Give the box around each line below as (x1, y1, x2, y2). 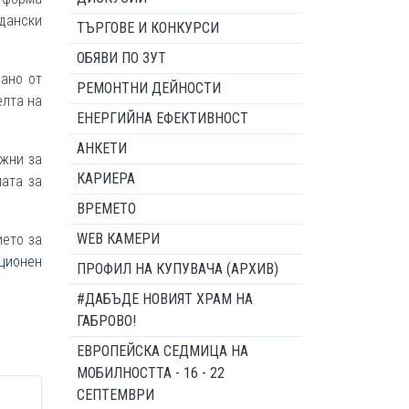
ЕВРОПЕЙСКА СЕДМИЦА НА (77, 342, 248, 360)
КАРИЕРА (77, 170, 135, 187)
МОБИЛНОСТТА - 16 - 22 (77, 364, 225, 382)
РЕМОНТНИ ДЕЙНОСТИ (77, 79, 221, 97)
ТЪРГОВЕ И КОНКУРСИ (77, 19, 219, 37)
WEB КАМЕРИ (77, 230, 160, 247)
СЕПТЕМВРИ (77, 386, 154, 404)
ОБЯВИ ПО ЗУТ (77, 49, 166, 67)
